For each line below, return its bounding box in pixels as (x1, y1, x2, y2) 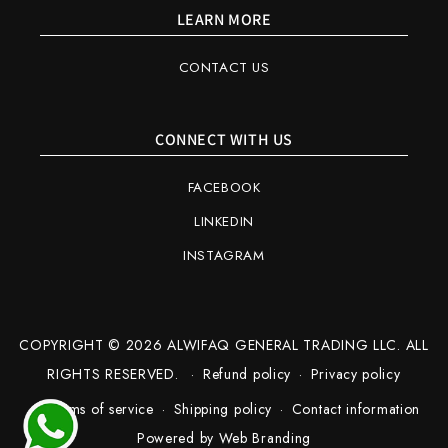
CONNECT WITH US (155, 129, 293, 150)
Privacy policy (310, 364, 401, 384)
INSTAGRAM (183, 246, 265, 265)
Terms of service (47, 399, 154, 419)
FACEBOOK (187, 178, 261, 197)
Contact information (291, 399, 421, 419)
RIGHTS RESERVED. (47, 364, 184, 384)
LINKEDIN (194, 212, 254, 231)
